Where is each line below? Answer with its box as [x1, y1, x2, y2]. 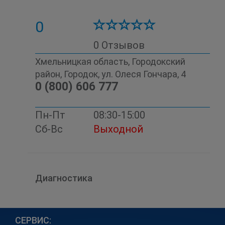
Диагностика [35, 173, 92, 183]
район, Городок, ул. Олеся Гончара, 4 [35, 69, 186, 79]
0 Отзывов [93, 39, 145, 51]
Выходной [93, 123, 143, 135]
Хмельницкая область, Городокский [35, 56, 185, 67]
